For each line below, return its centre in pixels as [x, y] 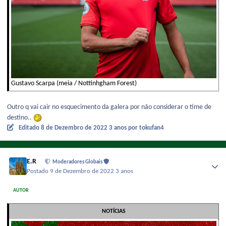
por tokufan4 [146, 128]
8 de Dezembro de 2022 [75, 128]
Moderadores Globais [78, 162]
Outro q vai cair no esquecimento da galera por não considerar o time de [109, 107]
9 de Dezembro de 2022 [83, 171]
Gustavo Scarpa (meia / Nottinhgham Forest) [74, 84]
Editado [30, 128]
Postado [39, 171]
